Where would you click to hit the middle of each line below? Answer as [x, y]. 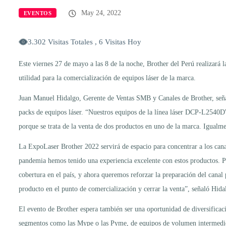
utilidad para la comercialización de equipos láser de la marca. [107, 78]
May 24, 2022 [100, 13]
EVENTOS [38, 13]
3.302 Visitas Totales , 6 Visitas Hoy [84, 42]
